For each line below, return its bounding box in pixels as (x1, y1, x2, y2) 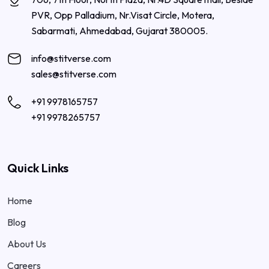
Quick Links (7, 160, 68, 175)
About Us (7, 237, 46, 250)
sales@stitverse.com (31, 67, 116, 80)
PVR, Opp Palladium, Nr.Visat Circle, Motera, (31, 8, 214, 21)
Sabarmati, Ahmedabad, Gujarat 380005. (31, 24, 208, 37)
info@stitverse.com (31, 52, 111, 64)
